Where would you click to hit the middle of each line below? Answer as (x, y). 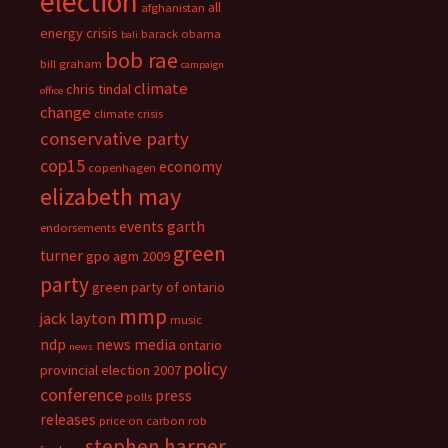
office (51, 90)
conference (81, 395)
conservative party (114, 138)
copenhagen (122, 167)
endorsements (78, 227)
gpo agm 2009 (128, 256)
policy (205, 369)
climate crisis (128, 113)
